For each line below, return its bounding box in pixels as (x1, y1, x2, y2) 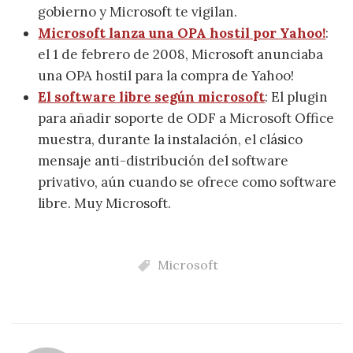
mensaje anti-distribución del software (38, 151, 289, 169)
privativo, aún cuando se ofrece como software (38, 173, 337, 191)
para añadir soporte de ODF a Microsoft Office (38, 109, 335, 127)
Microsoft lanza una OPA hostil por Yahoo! (38, 24, 326, 42)
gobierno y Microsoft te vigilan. (38, 2, 238, 20)
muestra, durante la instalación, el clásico (38, 130, 303, 148)
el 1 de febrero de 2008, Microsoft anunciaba (38, 45, 324, 63)
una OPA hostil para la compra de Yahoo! (38, 66, 295, 84)
